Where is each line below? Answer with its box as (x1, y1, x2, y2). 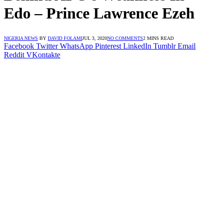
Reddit (4, 50, 24, 59)
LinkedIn (123, 41, 151, 50)
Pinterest (95, 41, 121, 50)
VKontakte (26, 50, 60, 59)
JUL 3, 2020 (82, 35, 107, 41)
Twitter (36, 41, 58, 50)
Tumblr (153, 41, 176, 50)
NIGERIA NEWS (4, 35, 38, 41)
